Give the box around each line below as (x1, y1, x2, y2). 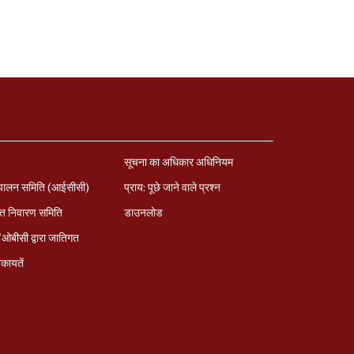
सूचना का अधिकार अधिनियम (123, 155, 233, 168)
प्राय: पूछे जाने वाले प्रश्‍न (123, 180, 220, 194)
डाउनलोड (123, 205, 163, 219)
